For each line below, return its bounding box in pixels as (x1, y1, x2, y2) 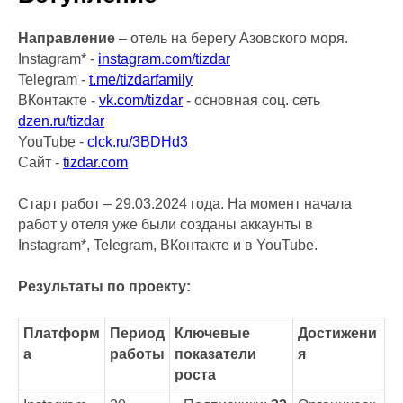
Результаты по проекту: (18, 279, 191, 294)
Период (110, 326, 165, 341)
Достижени (298, 326, 377, 341)
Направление (18, 31, 115, 46)
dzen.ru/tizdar (18, 113, 104, 129)
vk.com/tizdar (99, 93, 183, 108)
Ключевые (175, 326, 250, 341)
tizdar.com (63, 155, 128, 170)
